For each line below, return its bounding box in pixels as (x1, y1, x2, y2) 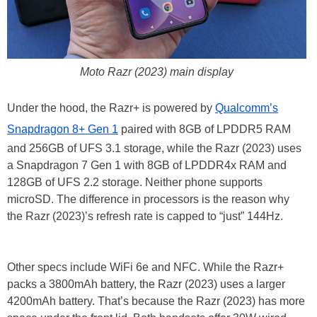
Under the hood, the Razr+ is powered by (7, 102, 215, 115)
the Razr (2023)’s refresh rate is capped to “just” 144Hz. (7, 210, 283, 223)
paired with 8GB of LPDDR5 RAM (118, 123, 291, 136)
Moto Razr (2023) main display (80, 66, 234, 79)
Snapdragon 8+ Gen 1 (7, 123, 118, 136)
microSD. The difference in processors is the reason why (7, 193, 289, 206)
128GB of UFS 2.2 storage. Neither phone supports (7, 176, 263, 189)
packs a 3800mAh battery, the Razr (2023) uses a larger (7, 278, 285, 291)
